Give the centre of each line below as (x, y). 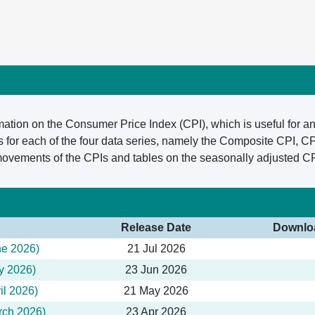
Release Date (156, 227)
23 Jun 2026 (156, 270)
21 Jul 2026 (156, 249)
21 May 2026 (156, 291)
